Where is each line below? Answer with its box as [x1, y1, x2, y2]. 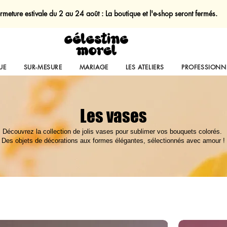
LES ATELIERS [125, 62, 164, 71]
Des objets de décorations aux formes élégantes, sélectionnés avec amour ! [2, 136, 225, 144]
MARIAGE [79, 62, 108, 71]
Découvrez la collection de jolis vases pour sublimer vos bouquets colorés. [3, 127, 224, 135]
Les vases [80, 105, 147, 126]
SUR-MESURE [23, 62, 62, 71]
